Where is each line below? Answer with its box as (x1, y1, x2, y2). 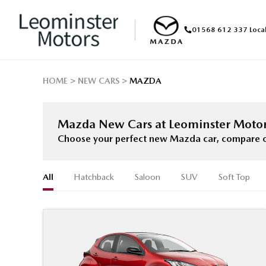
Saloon (134, 172, 160, 183)
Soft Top (218, 172, 250, 183)
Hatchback (74, 172, 114, 183)
